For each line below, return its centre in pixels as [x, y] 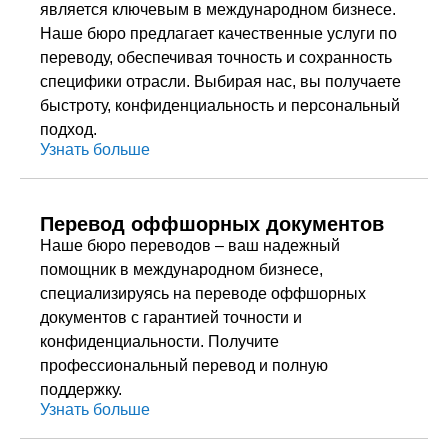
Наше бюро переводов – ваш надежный [190, 245]
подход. [68, 129]
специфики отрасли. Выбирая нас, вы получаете [220, 81]
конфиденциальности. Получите [159, 341]
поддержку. [81, 389]
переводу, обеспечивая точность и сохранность [216, 57]
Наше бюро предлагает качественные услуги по [218, 33]
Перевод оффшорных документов [212, 224]
